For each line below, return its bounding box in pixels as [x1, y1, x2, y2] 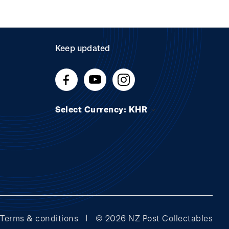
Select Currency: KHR [55, 104, 150, 114]
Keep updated [55, 43, 110, 53]
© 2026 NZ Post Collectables [93, 213, 213, 223]
